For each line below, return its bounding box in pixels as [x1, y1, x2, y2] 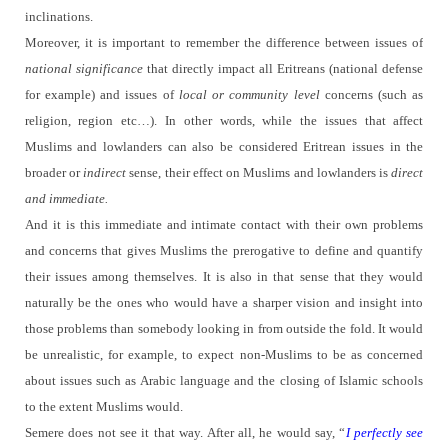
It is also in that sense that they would [202, 269, 424, 285]
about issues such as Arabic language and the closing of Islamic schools [24, 373, 424, 389]
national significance [24, 61, 143, 77]
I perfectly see [345, 425, 424, 441]
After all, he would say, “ [206, 425, 346, 441]
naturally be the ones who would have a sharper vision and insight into [24, 295, 424, 311]
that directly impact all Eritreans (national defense [142, 61, 424, 77]
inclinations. [24, 9, 93, 25]
